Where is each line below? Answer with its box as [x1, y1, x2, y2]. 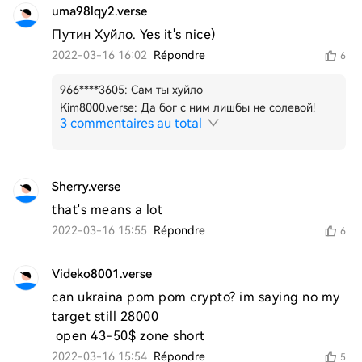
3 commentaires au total [60, 116, 202, 131]
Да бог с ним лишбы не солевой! [141, 101, 315, 114]
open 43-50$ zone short [55, 328, 208, 343]
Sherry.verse [52, 179, 120, 194]
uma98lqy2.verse [52, 4, 147, 19]
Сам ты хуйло [131, 83, 203, 96]
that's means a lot [52, 202, 162, 217]
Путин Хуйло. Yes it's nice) [52, 27, 217, 42]
